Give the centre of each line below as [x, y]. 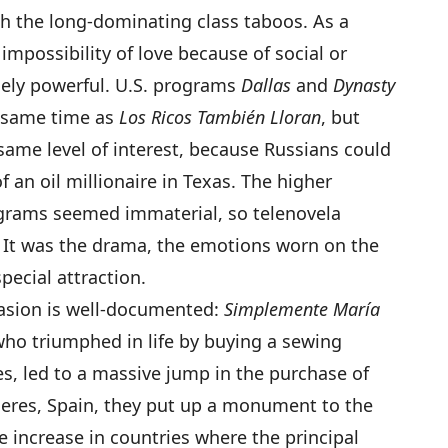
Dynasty [364, 85]
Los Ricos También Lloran [220, 117]
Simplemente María [302, 309]
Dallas [266, 85]
